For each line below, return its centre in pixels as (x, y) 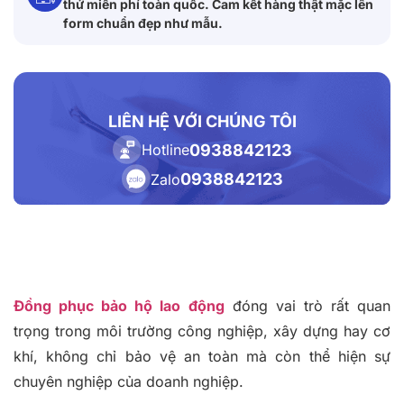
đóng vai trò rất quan (307, 306)
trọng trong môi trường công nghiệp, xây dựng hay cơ (202, 331)
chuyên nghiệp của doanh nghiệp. (129, 382)
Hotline (165, 150)
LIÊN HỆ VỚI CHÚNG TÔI (202, 122)
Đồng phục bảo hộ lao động (119, 306)
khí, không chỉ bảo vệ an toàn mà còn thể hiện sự (202, 357)
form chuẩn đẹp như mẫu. (143, 23)
